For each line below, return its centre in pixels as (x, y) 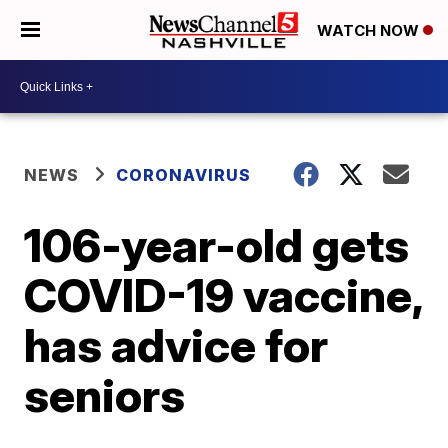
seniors (105, 395)
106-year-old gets (217, 245)
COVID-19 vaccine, (223, 295)
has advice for (176, 345)
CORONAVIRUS (184, 175)
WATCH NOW (370, 31)
